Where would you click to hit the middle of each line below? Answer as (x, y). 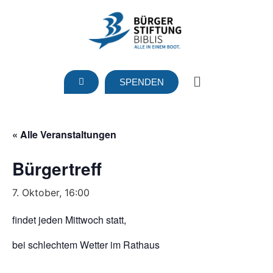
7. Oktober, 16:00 (51, 192)
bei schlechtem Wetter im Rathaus (86, 244)
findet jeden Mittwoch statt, (69, 219)
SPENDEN (142, 82)
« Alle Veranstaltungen (64, 134)
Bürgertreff (57, 168)
